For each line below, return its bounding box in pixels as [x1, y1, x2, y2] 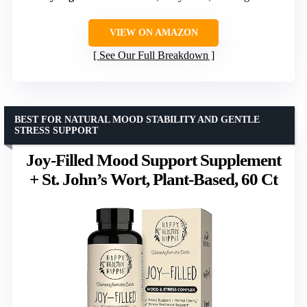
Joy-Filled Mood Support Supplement [26, 150, 281, 169]
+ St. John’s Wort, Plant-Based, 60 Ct [29, 169, 278, 188]
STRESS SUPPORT [14, 125, 98, 136]
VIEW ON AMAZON [109, 27, 198, 38]
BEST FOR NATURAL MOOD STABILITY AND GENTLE [14, 114, 260, 125]
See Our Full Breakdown [99, 49, 208, 61]
